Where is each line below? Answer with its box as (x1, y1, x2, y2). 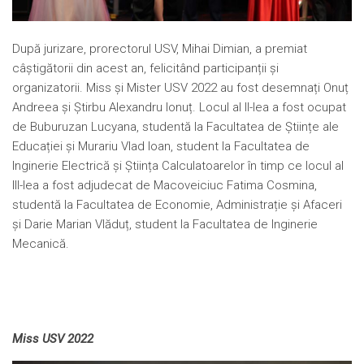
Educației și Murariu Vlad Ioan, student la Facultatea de (12, 139, 310, 154)
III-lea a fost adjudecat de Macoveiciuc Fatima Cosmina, (12, 178, 317, 193)
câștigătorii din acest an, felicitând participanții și (12, 61, 279, 76)
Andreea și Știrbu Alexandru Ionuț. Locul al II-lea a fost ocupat (12, 100, 346, 115)
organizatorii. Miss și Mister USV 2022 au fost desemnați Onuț (12, 80, 349, 96)
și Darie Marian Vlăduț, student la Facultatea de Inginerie (12, 217, 318, 232)
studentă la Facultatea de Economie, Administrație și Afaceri (12, 197, 342, 213)
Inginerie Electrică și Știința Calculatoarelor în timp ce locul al (12, 158, 344, 174)
